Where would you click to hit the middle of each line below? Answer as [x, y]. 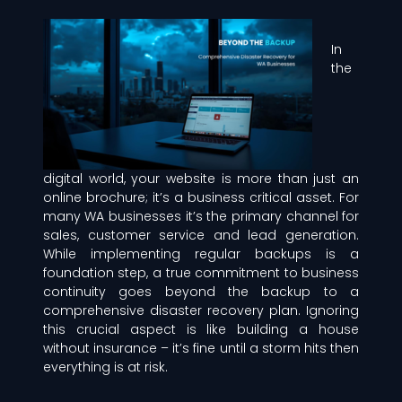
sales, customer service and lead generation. [201, 235]
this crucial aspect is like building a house [201, 329]
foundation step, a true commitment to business [201, 272]
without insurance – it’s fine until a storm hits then [201, 348]
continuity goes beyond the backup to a [201, 291]
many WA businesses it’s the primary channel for [201, 216]
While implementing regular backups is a [201, 253]
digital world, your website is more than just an [201, 178]
